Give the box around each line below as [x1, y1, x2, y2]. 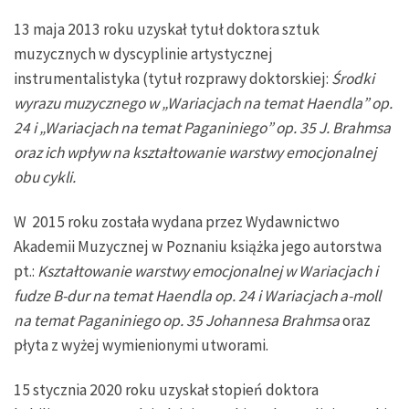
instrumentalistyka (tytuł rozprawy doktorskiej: [14, 68, 331, 89]
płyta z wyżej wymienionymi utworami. [14, 335, 268, 356]
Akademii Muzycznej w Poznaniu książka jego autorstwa [14, 236, 382, 257]
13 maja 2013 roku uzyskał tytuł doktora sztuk [14, 19, 320, 40]
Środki [331, 68, 374, 89]
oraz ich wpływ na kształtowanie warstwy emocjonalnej [14, 142, 376, 163]
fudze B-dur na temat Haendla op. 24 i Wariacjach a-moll [14, 286, 381, 307]
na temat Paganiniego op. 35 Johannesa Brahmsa [14, 310, 340, 331]
